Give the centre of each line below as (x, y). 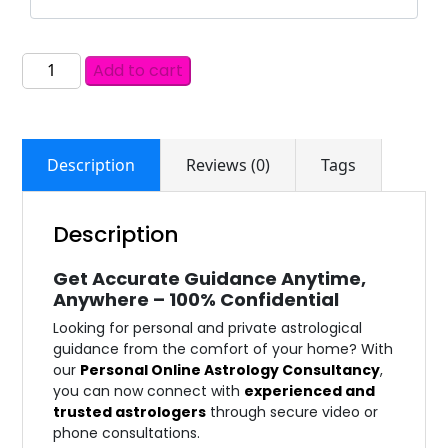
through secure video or (292, 411)
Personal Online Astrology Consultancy (230, 369)
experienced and (310, 390)
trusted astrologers (130, 411)
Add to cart (137, 70)
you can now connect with (149, 390)
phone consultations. (127, 432)
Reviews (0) (228, 164)
